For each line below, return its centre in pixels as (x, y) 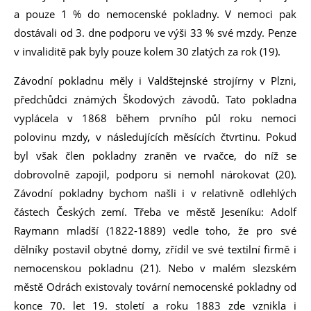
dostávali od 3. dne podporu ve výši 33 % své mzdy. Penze (155, 33)
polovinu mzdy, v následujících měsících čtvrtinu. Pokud (155, 137)
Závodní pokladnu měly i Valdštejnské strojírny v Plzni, (155, 81)
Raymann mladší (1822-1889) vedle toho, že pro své (155, 230)
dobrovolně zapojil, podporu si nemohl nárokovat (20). (155, 174)
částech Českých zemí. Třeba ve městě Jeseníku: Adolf (155, 212)
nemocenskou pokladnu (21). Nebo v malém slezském (155, 268)
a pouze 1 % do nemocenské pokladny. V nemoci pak (155, 14)
